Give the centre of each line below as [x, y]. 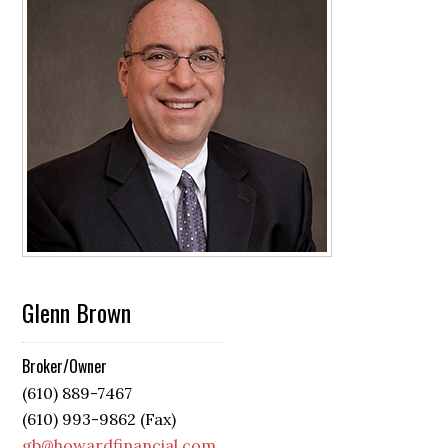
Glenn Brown [77, 312]
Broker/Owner [65, 366]
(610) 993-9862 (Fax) [99, 419]
